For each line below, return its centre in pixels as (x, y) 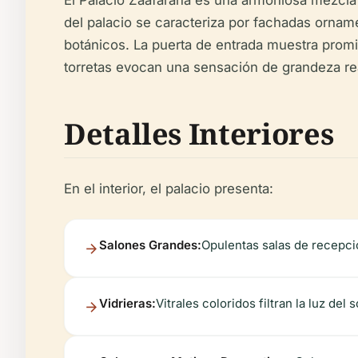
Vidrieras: (127, 303)
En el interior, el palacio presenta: (169, 189)
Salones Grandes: (150, 245)
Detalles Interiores (199, 134)
